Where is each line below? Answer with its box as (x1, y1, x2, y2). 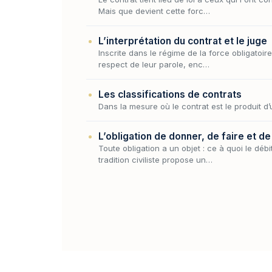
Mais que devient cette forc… (98, 5, 210, 16)
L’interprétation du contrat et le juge (98, 35, 267, 47)
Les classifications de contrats (98, 88, 242, 100)
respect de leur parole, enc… (98, 59, 209, 69)
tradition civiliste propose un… (98, 154, 212, 165)
